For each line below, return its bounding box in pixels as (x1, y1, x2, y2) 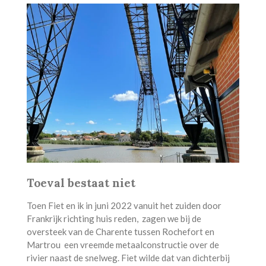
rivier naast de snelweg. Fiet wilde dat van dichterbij (26, 252, 230, 263)
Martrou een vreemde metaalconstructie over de (26, 239, 219, 250)
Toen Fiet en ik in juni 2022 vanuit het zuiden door (26, 199, 221, 211)
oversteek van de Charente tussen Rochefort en (26, 226, 214, 237)
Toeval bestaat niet (26, 175, 135, 190)
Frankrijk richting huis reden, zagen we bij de (26, 213, 201, 224)
